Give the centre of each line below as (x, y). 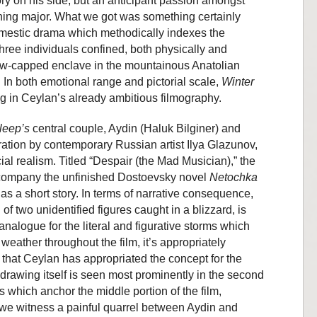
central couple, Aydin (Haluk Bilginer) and (135, 128)
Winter (238, 81)
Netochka (234, 177)
